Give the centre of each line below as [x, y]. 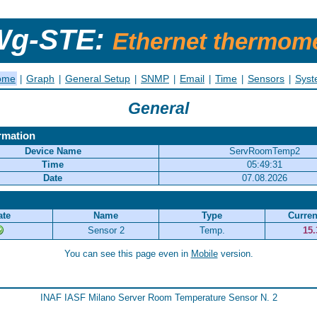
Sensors [266, 78]
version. [235, 254]
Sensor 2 [106, 231]
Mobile [204, 254]
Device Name [53, 151]
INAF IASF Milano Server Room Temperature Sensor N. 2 [158, 297]
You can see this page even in [127, 254]
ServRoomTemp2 [265, 151]
